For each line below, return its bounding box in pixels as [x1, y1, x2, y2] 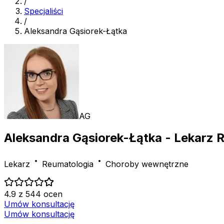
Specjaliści [24, 5, 63, 16]
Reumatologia [42, 159, 93, 169]
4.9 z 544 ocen [4, 189, 62, 199]
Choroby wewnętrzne [105, 159, 188, 169]
